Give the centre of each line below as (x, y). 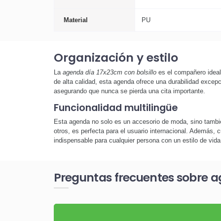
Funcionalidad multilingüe (115, 108)
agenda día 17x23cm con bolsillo (109, 73)
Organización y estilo (116, 57)
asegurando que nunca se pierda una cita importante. (129, 91)
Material (76, 20)
